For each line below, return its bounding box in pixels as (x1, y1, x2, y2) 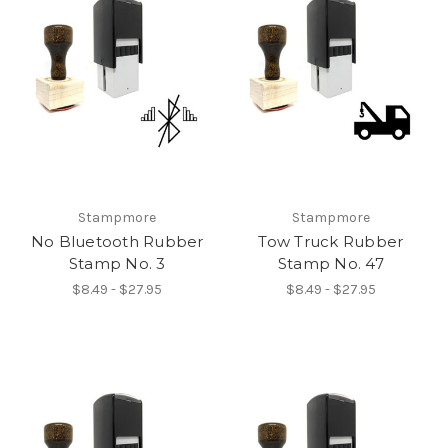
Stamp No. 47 (277, 253, 384, 273)
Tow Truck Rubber (258, 231, 404, 251)
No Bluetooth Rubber (30, 231, 204, 251)
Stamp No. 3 (68, 253, 166, 273)
